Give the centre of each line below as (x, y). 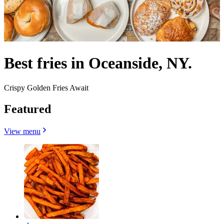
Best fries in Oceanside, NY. (98, 63)
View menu (22, 131)
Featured (27, 109)
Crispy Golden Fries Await (46, 87)
